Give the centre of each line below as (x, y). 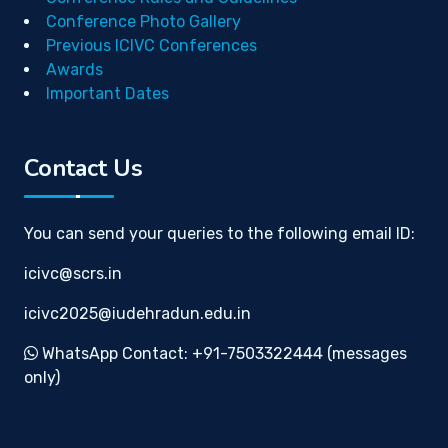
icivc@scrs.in (73, 273)
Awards (74, 69)
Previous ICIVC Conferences (151, 45)
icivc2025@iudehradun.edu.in (137, 313)
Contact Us (83, 168)
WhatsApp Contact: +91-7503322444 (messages (222, 353)
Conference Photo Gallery (143, 21)
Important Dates (107, 93)
